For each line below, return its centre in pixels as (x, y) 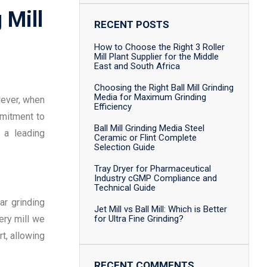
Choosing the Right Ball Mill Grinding (164, 88)
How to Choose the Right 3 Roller (159, 47)
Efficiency (113, 107)
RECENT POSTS (132, 24)
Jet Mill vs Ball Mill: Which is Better (161, 209)
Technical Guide (125, 188)
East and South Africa (137, 66)
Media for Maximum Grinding (150, 97)
